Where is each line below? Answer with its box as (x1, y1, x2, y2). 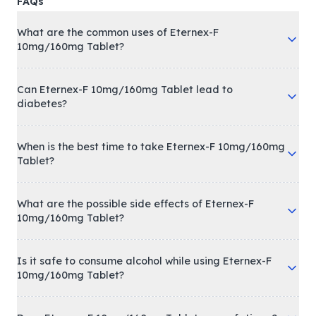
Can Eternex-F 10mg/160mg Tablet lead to (17, 83, 233, 97)
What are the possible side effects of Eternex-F (17, 197, 254, 211)
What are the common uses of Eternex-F (17, 26, 219, 39)
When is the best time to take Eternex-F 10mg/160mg (17, 140, 285, 154)
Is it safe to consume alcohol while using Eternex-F (17, 255, 272, 268)
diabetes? (17, 97, 67, 111)
